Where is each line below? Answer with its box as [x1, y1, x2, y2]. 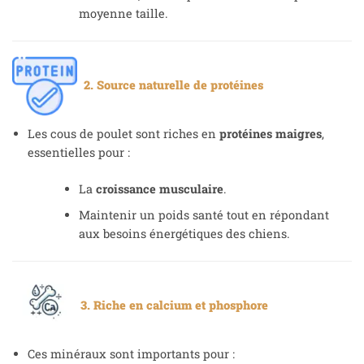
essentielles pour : [27, 145, 130, 161]
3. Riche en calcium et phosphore [77, 297, 268, 313]
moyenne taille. [78, 6, 168, 22]
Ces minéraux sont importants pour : [27, 346, 235, 362]
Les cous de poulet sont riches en [27, 126, 219, 142]
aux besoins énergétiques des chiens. [78, 225, 290, 241]
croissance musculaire [95, 181, 223, 197]
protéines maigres [219, 126, 322, 142]
